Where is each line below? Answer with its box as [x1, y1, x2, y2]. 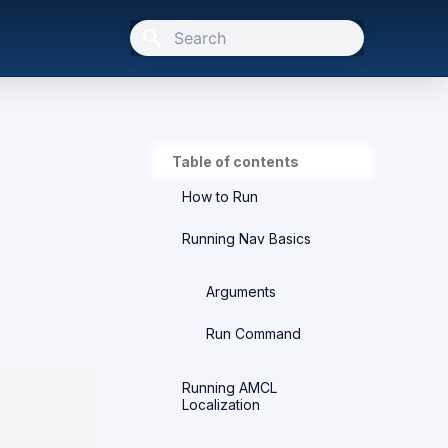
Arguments [206, 283, 276, 301]
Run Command [206, 325, 301, 342]
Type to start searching [174, 66, 318, 81]
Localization [182, 395, 260, 413]
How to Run [182, 187, 258, 205]
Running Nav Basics [182, 229, 311, 247]
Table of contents [172, 153, 299, 170]
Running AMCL [182, 378, 277, 396]
